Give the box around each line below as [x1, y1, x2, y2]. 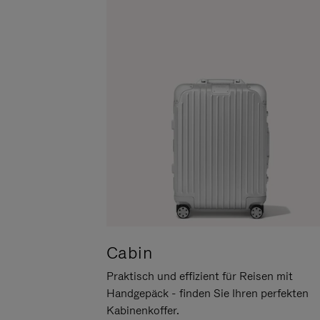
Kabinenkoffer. [106, 303, 179, 319]
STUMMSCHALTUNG [101, 26, 306, 49]
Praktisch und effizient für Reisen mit [106, 269, 293, 284]
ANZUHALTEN [67, 52, 211, 75]
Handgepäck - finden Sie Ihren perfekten [106, 286, 309, 301]
